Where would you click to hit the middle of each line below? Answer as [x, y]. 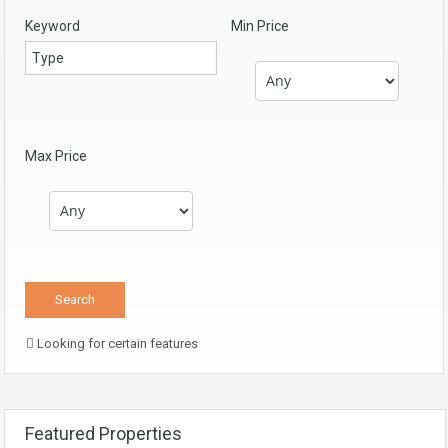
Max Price [56, 155]
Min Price [260, 25]
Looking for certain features [116, 343]
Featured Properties [103, 433]
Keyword [52, 25]
